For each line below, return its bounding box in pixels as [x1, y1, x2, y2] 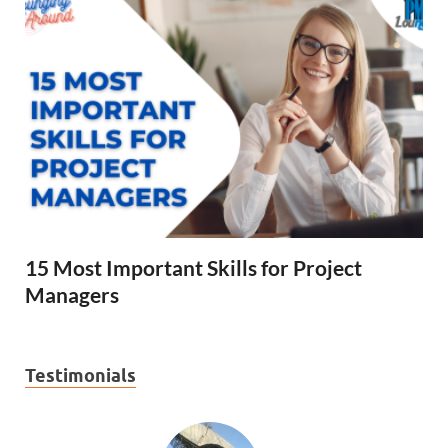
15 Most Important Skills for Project [25, 255, 362, 280]
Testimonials [25, 365, 136, 386]
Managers [25, 282, 119, 307]
